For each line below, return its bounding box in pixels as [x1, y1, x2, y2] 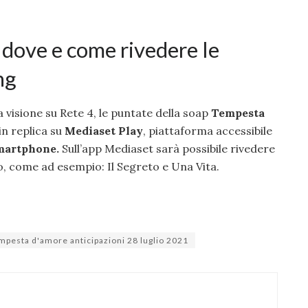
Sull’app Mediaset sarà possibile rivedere [62, 141, 275, 155]
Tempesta [211, 105, 265, 120]
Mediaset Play [65, 123, 143, 137]
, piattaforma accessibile [143, 123, 272, 137]
